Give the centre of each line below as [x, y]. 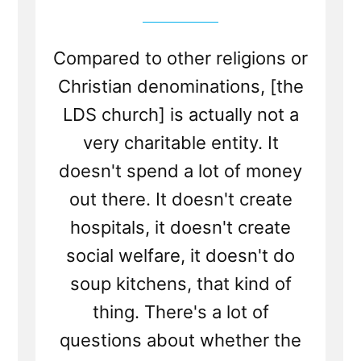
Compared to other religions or [180, 58]
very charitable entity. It [180, 143]
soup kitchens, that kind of [180, 284]
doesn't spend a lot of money [180, 171]
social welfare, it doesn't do [180, 256]
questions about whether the [180, 340]
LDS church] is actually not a [180, 115]
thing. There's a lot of [180, 312]
